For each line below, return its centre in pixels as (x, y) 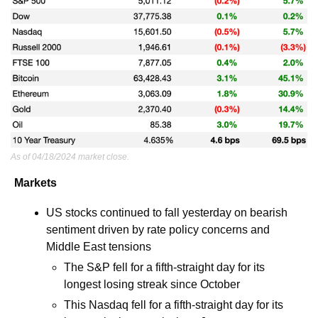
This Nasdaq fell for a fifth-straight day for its (174, 305)
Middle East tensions (100, 247)
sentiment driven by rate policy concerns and (158, 230)
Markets (35, 183)
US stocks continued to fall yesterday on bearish (167, 213)
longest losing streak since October (152, 285)
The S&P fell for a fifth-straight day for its (164, 268)
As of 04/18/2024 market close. (70, 157)
